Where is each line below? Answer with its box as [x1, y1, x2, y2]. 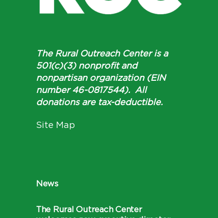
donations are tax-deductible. [36, 98, 163, 107]
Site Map [36, 121, 75, 130]
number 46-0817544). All [36, 86, 146, 95]
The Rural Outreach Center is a [36, 50, 168, 58]
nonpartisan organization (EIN [36, 74, 165, 83]
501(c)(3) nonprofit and [36, 62, 137, 71]
